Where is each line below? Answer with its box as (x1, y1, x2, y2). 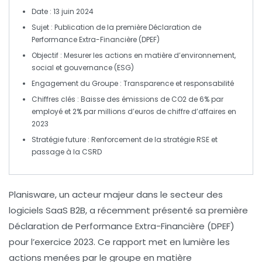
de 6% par (187, 94, 223, 104)
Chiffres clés (32, 94, 75, 104)
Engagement (32, 78, 78, 88)
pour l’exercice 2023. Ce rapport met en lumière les (9, 235, 230, 248)
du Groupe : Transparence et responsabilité (78, 78, 234, 88)
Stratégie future (32, 134, 86, 144)
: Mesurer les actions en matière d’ (58, 50, 181, 60)
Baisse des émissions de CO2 (81, 94, 187, 104)
